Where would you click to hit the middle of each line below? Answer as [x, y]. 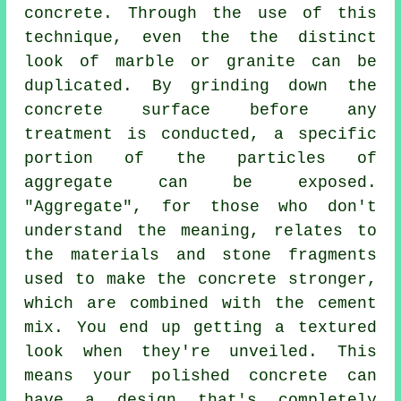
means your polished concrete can [200, 376]
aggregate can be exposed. [200, 183]
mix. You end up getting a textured [200, 328]
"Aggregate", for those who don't [200, 207]
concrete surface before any [200, 111]
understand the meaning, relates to [200, 231]
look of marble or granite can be [200, 62]
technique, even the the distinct [200, 38]
